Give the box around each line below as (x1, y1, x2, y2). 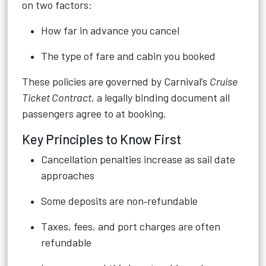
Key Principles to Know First (22, 131, 181, 147)
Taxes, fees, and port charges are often (41, 220, 220, 233)
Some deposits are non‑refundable (41, 194, 198, 207)
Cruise (210, 75, 237, 88)
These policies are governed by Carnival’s (22, 75, 210, 88)
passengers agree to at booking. (22, 107, 166, 120)
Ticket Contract (22, 91, 91, 104)
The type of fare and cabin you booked (41, 49, 216, 62)
